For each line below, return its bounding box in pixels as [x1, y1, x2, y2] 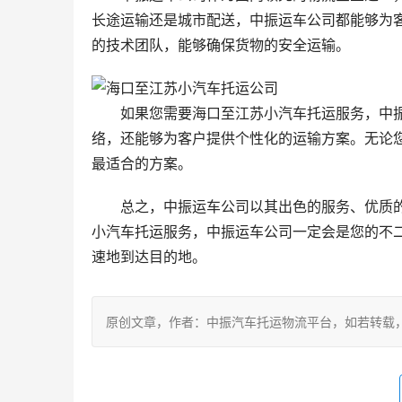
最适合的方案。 [92, 154, 192, 173]
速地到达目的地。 [92, 248, 206, 267]
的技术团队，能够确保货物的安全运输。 [92, 36, 350, 55]
